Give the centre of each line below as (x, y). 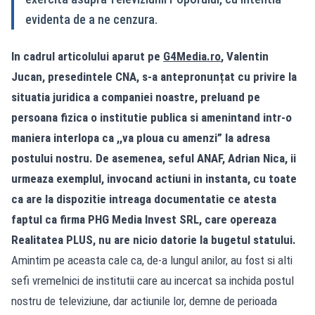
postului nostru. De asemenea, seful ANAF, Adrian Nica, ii (154, 158)
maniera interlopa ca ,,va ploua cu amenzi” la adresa (141, 137)
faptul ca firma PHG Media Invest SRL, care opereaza (144, 219)
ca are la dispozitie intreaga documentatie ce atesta (144, 199)
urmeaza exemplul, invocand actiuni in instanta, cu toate (154, 178)
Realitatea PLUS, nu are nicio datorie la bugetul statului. (154, 239)
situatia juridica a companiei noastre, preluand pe (136, 97)
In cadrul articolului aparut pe (87, 56)
